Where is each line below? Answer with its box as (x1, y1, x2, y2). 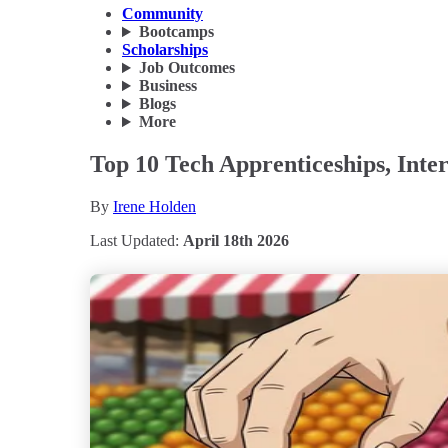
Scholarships (122, 41, 208, 59)
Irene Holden (113, 198, 196, 215)
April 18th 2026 (183, 232, 289, 249)
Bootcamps (138, 23, 214, 41)
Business (138, 77, 197, 95)
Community (122, 5, 203, 23)
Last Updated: (90, 232, 183, 249)
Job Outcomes (138, 59, 235, 77)
